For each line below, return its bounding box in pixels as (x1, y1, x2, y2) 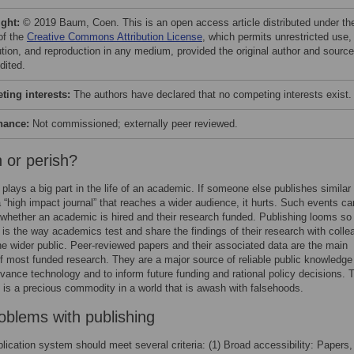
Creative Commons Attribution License (27, 31, 202, 43)
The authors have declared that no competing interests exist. (73, 88, 352, 100)
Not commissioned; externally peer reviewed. (29, 118, 238, 130)
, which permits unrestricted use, (202, 31, 352, 43)
